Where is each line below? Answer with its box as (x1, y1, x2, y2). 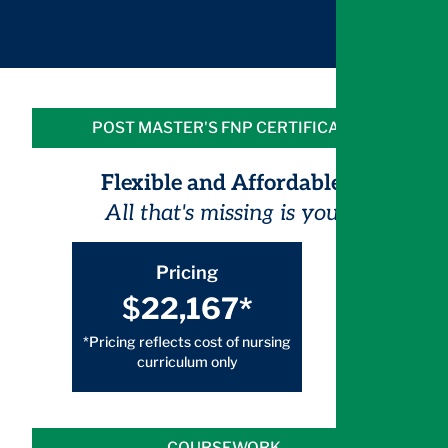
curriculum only (136, 353, 238, 371)
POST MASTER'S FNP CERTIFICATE (91, 118, 357, 138)
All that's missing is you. (104, 200, 344, 227)
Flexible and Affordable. (101, 170, 347, 197)
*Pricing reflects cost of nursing (83, 333, 292, 351)
